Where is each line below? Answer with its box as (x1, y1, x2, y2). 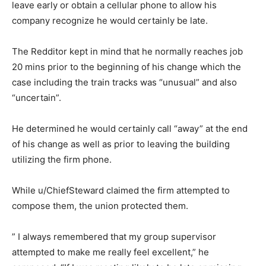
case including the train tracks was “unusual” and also (12, 77, 237, 88)
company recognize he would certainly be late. (12, 15, 208, 26)
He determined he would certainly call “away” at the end (12, 123, 248, 134)
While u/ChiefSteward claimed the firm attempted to (12, 185, 230, 196)
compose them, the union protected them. (12, 200, 188, 211)
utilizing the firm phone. (12, 154, 112, 165)
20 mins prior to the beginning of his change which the (12, 61, 241, 72)
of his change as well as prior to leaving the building (12, 138, 230, 150)
